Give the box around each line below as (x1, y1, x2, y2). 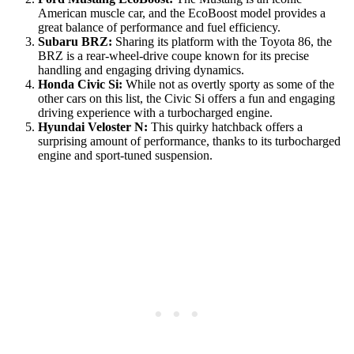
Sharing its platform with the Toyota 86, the (112, 34, 332, 48)
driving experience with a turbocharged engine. (38, 105, 273, 119)
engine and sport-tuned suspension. (38, 148, 213, 162)
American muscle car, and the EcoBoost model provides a (38, 6, 326, 20)
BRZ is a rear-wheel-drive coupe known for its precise (38, 48, 309, 62)
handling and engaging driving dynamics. (38, 62, 244, 77)
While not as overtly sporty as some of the (122, 77, 334, 91)
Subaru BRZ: (38, 34, 112, 48)
